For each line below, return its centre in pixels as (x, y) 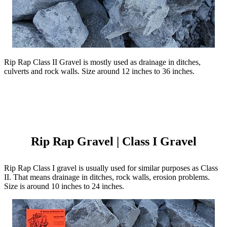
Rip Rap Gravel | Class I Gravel (113, 141)
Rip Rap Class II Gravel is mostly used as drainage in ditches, (102, 62)
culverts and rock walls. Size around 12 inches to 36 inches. (99, 71)
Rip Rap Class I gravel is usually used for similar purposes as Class (111, 168)
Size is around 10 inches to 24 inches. (64, 186)
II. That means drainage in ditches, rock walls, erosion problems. (107, 177)
